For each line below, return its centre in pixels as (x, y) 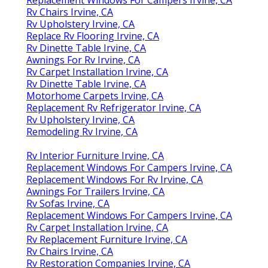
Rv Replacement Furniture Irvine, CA (107, 239)
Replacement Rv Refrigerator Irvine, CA (114, 107)
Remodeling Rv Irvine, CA (82, 131)
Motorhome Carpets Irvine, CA (95, 95)
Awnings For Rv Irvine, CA (83, 60)
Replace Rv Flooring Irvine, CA (93, 36)
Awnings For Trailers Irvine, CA (95, 191)
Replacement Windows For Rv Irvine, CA (115, 179)
